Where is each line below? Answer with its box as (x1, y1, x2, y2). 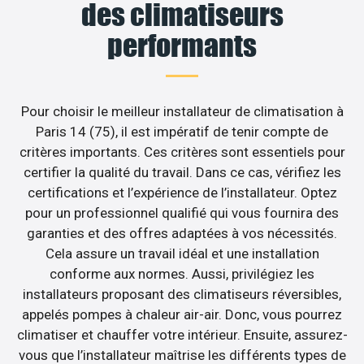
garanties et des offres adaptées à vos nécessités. (27, 225, 337, 242)
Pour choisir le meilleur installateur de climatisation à (20, 103, 344, 120)
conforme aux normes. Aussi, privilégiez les (50, 266, 314, 283)
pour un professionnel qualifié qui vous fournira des (25, 205, 339, 222)
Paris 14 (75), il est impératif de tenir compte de (36, 123, 328, 141)
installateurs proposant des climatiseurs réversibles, (23, 286, 341, 303)
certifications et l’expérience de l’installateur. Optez (27, 184, 337, 201)
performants (107, 28, 257, 64)
